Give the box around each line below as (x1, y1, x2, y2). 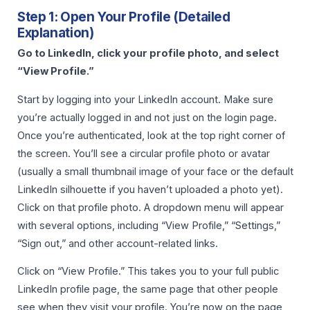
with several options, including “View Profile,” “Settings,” (17, 219, 280, 232)
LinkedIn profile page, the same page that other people (17, 283, 278, 296)
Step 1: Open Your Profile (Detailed (17, 9, 230, 26)
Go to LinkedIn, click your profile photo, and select (17, 47, 279, 60)
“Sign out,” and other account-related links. (17, 237, 218, 250)
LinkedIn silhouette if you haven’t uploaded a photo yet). (17, 183, 283, 196)
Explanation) (17, 25, 94, 42)
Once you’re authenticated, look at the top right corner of (17, 129, 285, 142)
